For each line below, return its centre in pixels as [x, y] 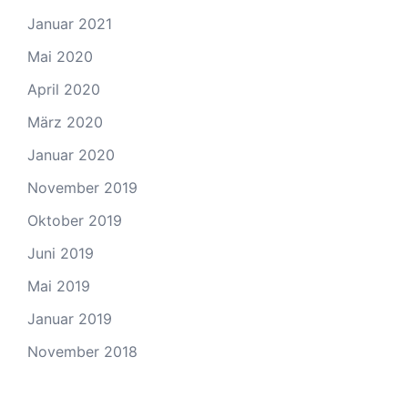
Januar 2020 [71, 155]
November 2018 [82, 352]
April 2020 [64, 89]
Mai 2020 [60, 56]
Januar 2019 [70, 319]
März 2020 [65, 122]
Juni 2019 [61, 253]
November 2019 [82, 188]
